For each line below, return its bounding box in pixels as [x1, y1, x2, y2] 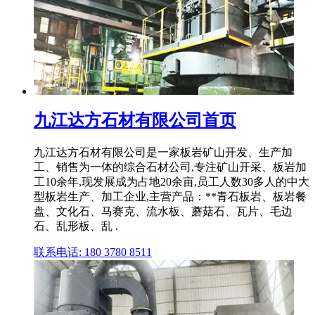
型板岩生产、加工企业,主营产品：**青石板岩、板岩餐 [34, 191, 307, 203]
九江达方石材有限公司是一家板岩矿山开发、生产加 [34, 146, 292, 159]
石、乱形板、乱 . [34, 220, 118, 233]
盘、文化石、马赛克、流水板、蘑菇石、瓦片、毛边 [34, 205, 292, 218]
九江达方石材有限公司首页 [34, 111, 236, 130]
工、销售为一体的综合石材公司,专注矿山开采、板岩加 [34, 161, 307, 174]
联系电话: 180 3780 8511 [34, 246, 152, 259]
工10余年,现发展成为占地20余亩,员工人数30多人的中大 [34, 176, 309, 188]
